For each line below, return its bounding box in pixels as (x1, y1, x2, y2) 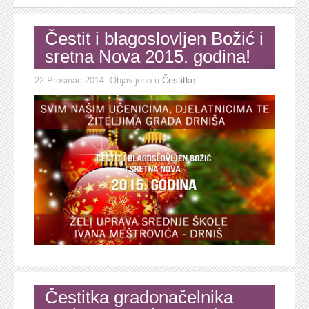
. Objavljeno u (104, 74, 162, 86)
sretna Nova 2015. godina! (45, 46, 250, 67)
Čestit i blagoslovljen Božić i (45, 28, 263, 49)
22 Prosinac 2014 (34, 74, 104, 86)
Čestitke (162, 74, 195, 86)
